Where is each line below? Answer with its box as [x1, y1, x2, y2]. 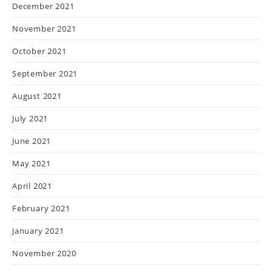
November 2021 [12, 23, 76, 34]
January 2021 [12, 225, 64, 236]
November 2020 [12, 248, 76, 259]
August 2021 [12, 90, 62, 101]
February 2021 [12, 203, 70, 214]
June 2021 [12, 135, 52, 146]
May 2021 [12, 158, 51, 169]
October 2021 [12, 46, 67, 56]
